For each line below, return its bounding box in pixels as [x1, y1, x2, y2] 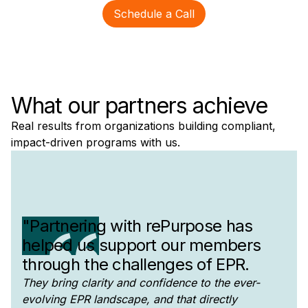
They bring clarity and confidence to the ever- [22, 276, 260, 290]
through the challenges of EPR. [22, 254, 250, 275]
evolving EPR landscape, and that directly [22, 292, 237, 307]
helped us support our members [22, 235, 261, 256]
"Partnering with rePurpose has [22, 216, 253, 236]
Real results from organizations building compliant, [11, 119, 276, 133]
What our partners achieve [11, 92, 267, 120]
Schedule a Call [113, 7, 195, 21]
